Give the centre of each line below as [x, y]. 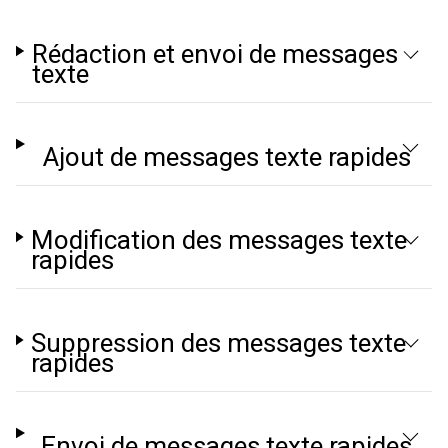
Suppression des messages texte [219, 343]
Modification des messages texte [219, 240]
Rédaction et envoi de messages [214, 54]
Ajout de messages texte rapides [226, 157]
